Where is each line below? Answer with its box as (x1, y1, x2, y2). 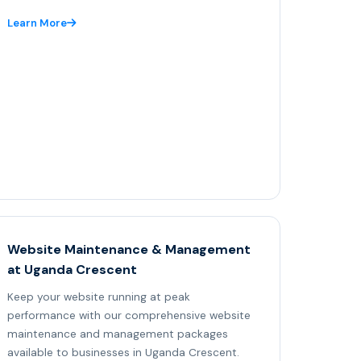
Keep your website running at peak (7, 290, 190, 305)
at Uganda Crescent (7, 261, 137, 279)
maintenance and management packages (7, 327, 228, 342)
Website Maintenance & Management (7, 241, 251, 259)
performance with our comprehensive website (7, 309, 251, 323)
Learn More (7, 16, 67, 31)
